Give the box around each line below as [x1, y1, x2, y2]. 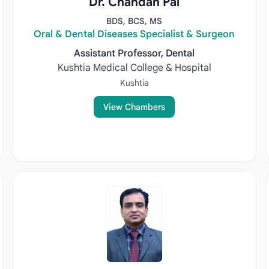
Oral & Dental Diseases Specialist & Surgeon [34, 28, 235, 40]
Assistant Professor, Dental [74, 47, 195, 59]
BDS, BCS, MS [106, 16, 163, 26]
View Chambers [103, 101, 166, 112]
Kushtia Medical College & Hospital [57, 62, 211, 74]
